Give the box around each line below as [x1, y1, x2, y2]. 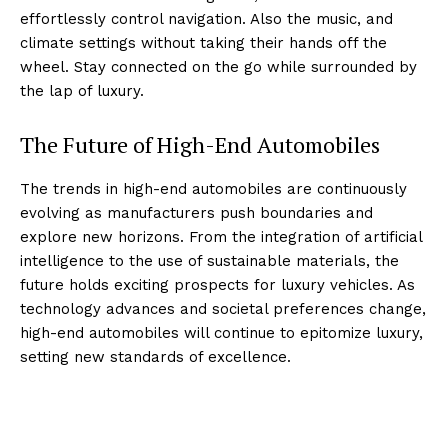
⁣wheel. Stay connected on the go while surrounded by [20, 57, 417, 76]
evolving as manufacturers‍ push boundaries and [20, 203, 373, 222]
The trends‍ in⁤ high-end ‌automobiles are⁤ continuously [20, 179, 407, 198]
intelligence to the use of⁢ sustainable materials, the [20, 251, 399, 270]
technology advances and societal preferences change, [20, 299, 426, 318]
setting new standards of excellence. [20, 347, 291, 366]
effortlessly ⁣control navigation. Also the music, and [20, 9, 393, 28]
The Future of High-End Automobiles [20, 129, 380, 159]
